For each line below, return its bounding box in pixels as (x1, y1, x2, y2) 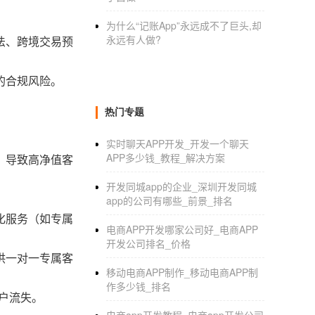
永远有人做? (106, 32, 161, 46)
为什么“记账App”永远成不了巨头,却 (106, 18, 262, 32)
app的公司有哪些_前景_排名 (106, 193, 233, 207)
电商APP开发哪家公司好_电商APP (106, 222, 258, 236)
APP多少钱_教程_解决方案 (106, 150, 225, 165)
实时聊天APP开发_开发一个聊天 (106, 136, 249, 150)
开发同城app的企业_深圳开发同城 (106, 179, 257, 193)
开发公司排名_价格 (106, 236, 191, 250)
